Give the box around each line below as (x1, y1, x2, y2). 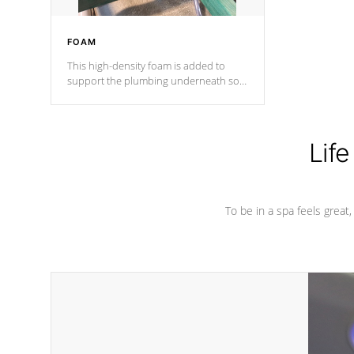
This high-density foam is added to (67, 58, 225, 73)
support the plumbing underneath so (67, 73, 239, 88)
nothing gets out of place (67, 88, 182, 103)
